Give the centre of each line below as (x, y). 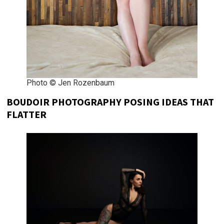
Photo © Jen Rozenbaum (71, 83)
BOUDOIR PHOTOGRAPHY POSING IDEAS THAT (110, 102)
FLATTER (27, 114)
